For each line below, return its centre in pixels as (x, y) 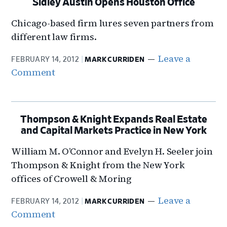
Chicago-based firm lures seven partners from (112, 23)
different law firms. (54, 37)
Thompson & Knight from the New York (98, 165)
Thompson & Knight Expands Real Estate (113, 120)
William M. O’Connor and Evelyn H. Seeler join (112, 151)
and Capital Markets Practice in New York (113, 131)
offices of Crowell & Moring (72, 179)
